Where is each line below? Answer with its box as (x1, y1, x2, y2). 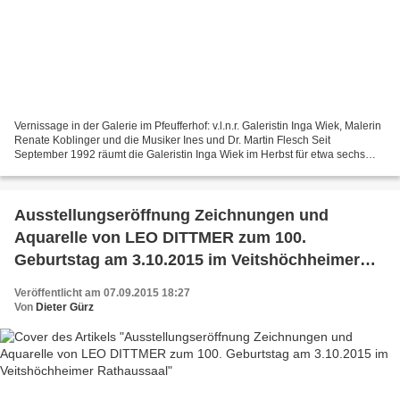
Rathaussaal (14, 273, 109, 292)
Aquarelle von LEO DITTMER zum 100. (14, 229, 306, 247)
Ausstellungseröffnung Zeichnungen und (14, 206, 329, 225)
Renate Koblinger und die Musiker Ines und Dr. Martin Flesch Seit (14, 134, 330, 147)
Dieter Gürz (36, 301, 94, 314)
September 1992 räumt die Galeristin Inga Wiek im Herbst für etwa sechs (14, 148, 365, 162)
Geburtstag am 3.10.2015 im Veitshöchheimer (14, 251, 360, 270)
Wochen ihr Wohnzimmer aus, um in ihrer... (14, 162, 221, 176)
